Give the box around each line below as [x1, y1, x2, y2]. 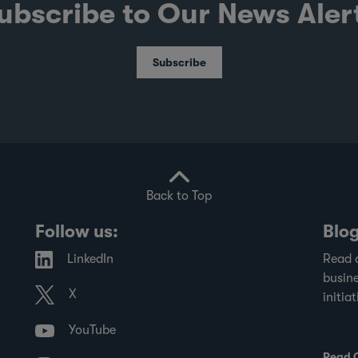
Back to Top [146, 188, 212, 203]
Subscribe [152, 55, 206, 69]
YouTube [69, 323, 116, 338]
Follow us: [35, 221, 118, 241]
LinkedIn [67, 251, 113, 266]
